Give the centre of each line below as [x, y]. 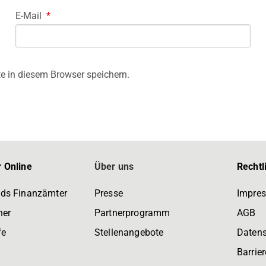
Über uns [114, 167]
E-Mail [29, 15]
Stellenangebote [129, 233]
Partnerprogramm [132, 213]
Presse [109, 194]
